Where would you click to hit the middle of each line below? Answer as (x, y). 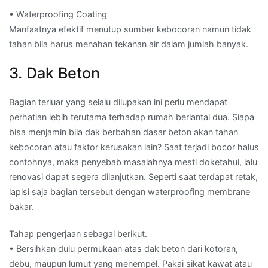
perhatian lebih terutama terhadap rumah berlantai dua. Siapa (132, 117)
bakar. (21, 206)
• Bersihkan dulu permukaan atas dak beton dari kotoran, (124, 249)
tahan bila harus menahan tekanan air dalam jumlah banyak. (129, 44)
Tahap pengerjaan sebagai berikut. (78, 234)
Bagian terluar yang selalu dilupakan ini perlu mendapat (118, 102)
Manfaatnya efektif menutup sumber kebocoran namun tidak (130, 29)
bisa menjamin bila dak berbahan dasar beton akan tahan (124, 132)
